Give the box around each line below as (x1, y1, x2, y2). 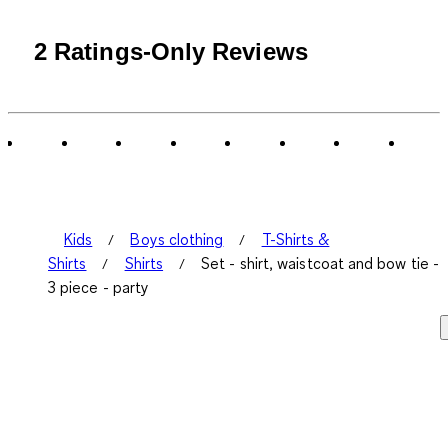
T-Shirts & (261, 229, 330, 250)
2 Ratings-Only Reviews (34, 38, 308, 66)
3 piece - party (48, 277, 150, 298)
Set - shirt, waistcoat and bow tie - (201, 253, 440, 274)
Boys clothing (130, 229, 224, 250)
